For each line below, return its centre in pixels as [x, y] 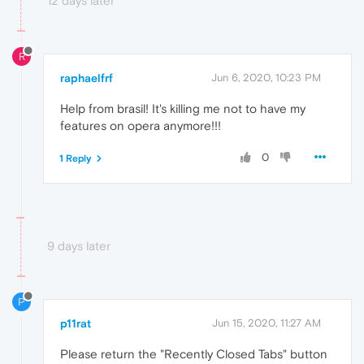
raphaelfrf [87, 78]
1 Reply [76, 158]
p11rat [76, 323]
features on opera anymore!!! [141, 125]
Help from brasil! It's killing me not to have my [183, 108]
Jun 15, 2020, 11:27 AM [266, 323]
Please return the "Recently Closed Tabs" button [194, 353]
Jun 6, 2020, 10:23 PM [266, 77]
